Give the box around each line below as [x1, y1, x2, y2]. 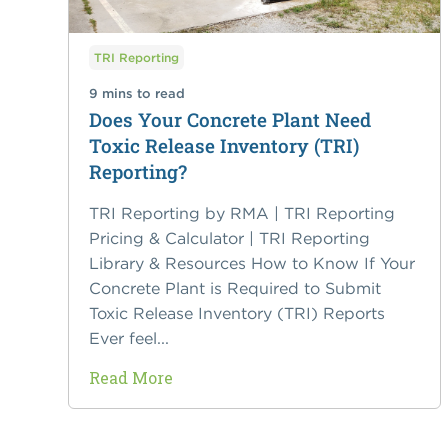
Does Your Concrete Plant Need [88, 107, 371, 133]
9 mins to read [88, 85, 185, 103]
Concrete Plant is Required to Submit [88, 278, 381, 299]
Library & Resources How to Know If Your [88, 253, 415, 274]
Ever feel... [88, 328, 169, 349]
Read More [88, 367, 173, 389]
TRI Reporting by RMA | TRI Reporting [88, 203, 395, 224]
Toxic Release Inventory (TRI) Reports [88, 303, 385, 324]
